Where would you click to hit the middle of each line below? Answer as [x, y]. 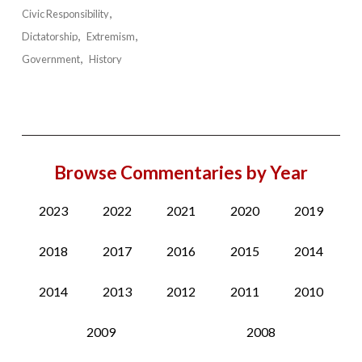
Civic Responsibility [65, 14]
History [106, 59]
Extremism [111, 37]
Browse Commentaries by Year [181, 173]
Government [51, 59]
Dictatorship [49, 37]
